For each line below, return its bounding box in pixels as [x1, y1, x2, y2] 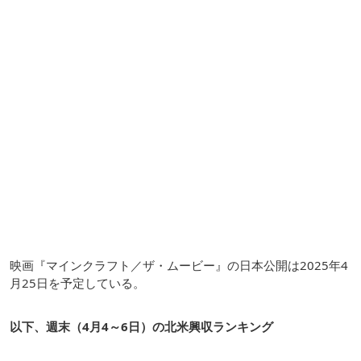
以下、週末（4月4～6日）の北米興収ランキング [10, 317, 273, 334]
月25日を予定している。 [10, 274, 145, 291]
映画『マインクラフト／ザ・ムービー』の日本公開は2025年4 [10, 256, 348, 273]
